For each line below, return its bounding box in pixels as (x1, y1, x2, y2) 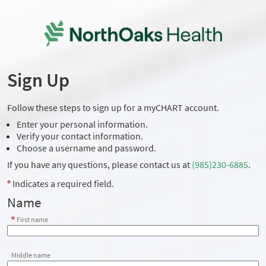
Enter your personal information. (17, 118, 148, 131)
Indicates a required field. (12, 177, 114, 189)
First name (17, 214, 49, 224)
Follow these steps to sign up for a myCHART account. (7, 102, 219, 114)
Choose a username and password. (17, 142, 156, 154)
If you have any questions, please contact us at (7, 159, 192, 171)
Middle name (11, 250, 51, 259)
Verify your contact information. (17, 130, 143, 142)
